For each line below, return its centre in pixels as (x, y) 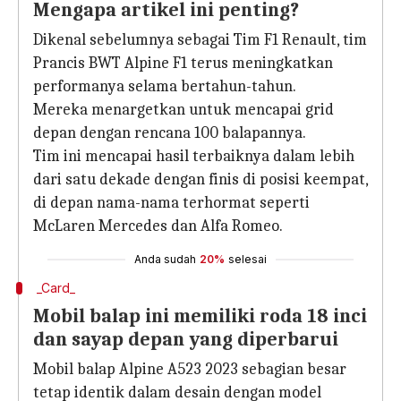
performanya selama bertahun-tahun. (165, 86)
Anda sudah (165, 259)
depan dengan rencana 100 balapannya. (170, 133)
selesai (247, 259)
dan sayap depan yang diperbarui (186, 339)
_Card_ (55, 288)
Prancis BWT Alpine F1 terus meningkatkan (183, 63)
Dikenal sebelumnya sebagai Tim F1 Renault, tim (200, 40)
